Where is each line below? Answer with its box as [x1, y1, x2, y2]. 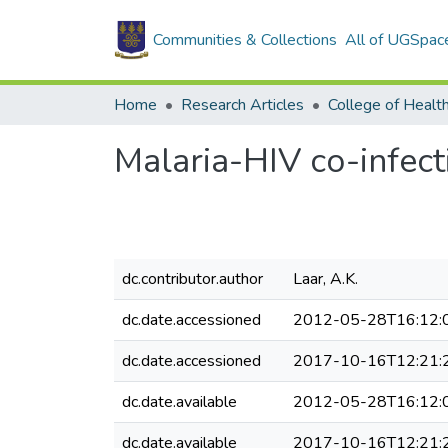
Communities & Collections [153, 29, 337, 51]
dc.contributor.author [122, 268, 263, 290]
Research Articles [181, 94, 304, 116]
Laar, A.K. [293, 268, 358, 290]
